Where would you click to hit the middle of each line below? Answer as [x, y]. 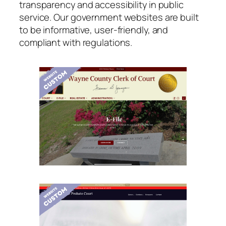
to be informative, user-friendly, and [94, 30]
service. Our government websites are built [109, 17]
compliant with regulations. [76, 42]
